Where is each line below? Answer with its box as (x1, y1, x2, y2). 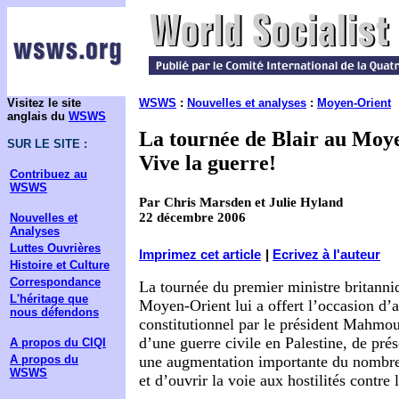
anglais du (7, 110, 69, 123)
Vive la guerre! (139, 151, 276, 175)
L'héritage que (10, 292, 88, 305)
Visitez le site (7, 96, 81, 110)
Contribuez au (10, 167, 87, 181)
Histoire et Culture (10, 258, 110, 272)
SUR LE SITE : (7, 137, 87, 151)
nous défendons (10, 305, 99, 319)
